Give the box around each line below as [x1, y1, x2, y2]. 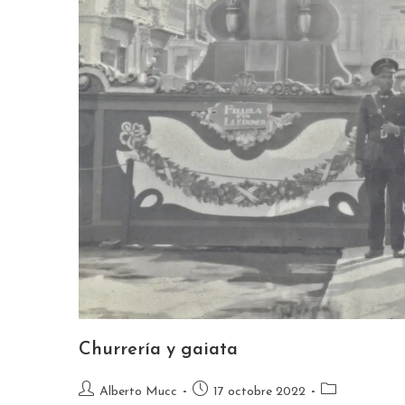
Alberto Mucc [99, 385, 177, 400]
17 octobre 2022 [213, 385, 306, 400]
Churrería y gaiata [79, 341, 238, 360]
